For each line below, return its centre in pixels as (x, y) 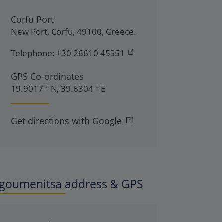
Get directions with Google (66, 121)
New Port (29, 31)
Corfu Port (32, 19)
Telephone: (33, 53)
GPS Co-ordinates (47, 76)
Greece (120, 31)
